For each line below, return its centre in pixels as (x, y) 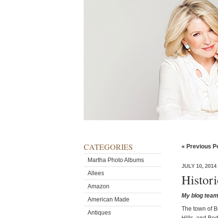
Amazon (99, 186)
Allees (96, 173)
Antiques (99, 213)
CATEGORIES (108, 147)
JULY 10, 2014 (199, 166)
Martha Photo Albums (116, 160)
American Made (109, 200)
